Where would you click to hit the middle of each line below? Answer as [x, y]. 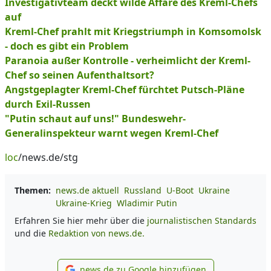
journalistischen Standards [202, 220]
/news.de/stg [48, 157]
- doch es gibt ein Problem [67, 46]
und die [31, 233]
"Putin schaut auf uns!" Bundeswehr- [95, 119]
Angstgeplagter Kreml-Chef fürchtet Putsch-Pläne [125, 90]
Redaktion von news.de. [96, 233]
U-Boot [180, 190]
